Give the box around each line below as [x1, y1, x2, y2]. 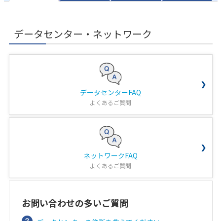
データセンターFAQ [80, 87, 141, 97]
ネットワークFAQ [83, 150, 138, 160]
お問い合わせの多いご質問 [21, 196, 128, 209]
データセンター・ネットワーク [13, 27, 152, 41]
